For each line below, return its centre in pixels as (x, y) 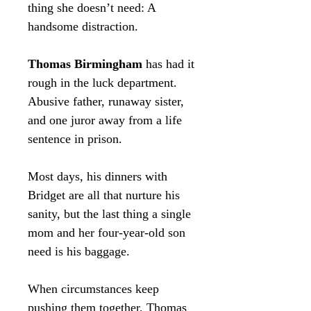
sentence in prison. (75, 139)
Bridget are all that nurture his (104, 195)
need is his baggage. (79, 252)
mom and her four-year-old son (107, 233)
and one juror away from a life (105, 120)
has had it (168, 64)
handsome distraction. (85, 27)
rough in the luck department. (102, 83)
